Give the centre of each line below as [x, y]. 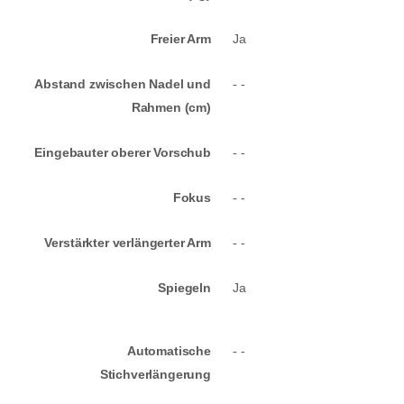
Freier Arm [180, 39]
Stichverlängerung [155, 375]
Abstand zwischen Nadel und [123, 84]
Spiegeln [184, 288]
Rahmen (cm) [171, 108]
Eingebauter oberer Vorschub [123, 153]
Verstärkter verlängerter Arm [128, 243]
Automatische [169, 351]
